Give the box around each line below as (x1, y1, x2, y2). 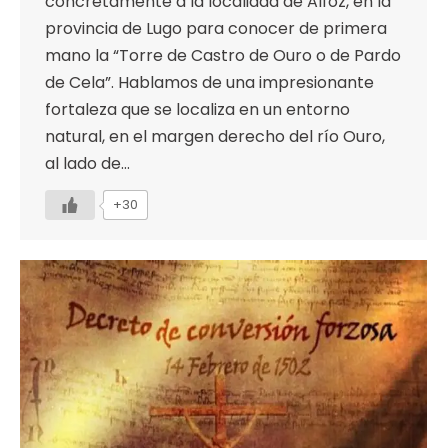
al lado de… (45, 152, 130, 176)
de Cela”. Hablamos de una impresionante (45, 71, 374, 95)
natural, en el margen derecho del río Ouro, (45, 125, 385, 149)
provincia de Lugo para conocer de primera (45, 17, 387, 41)
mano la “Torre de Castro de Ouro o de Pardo (45, 44, 401, 68)
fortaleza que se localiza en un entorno (45, 98, 350, 122)
